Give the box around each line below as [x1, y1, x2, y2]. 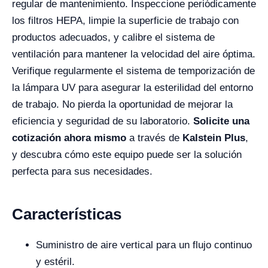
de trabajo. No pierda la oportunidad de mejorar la [12, 99, 233, 110]
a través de [126, 132, 182, 144]
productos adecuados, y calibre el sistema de [12, 32, 215, 43]
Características [12, 205, 121, 223]
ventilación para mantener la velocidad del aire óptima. [12, 48, 255, 60]
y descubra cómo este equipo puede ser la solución [12, 149, 242, 160]
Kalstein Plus [182, 132, 245, 144]
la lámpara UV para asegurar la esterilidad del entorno [12, 82, 253, 93]
